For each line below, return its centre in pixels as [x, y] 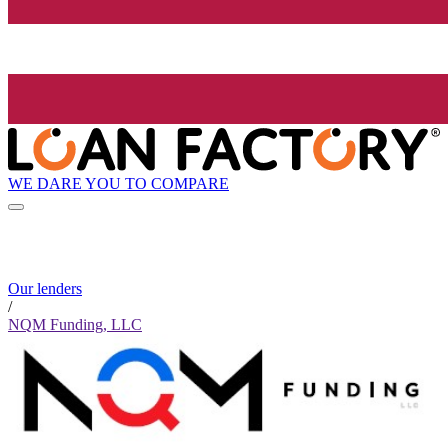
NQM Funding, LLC [75, 325]
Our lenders [45, 289]
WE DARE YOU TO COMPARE [118, 183]
